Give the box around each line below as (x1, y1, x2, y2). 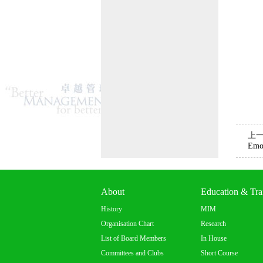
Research (201, 220, 226, 228)
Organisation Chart (101, 220, 154, 228)
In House (201, 234, 227, 242)
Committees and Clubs (101, 249, 164, 257)
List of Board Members (101, 234, 166, 242)
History (101, 205, 122, 213)
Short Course (201, 249, 238, 257)
